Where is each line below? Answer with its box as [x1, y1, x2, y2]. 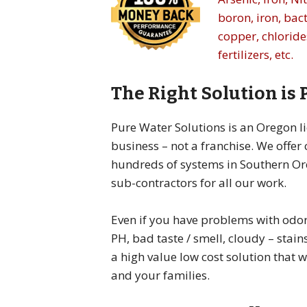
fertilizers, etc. [217, 47, 293, 63]
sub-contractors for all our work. [111, 174, 286, 191]
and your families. [111, 267, 210, 284]
